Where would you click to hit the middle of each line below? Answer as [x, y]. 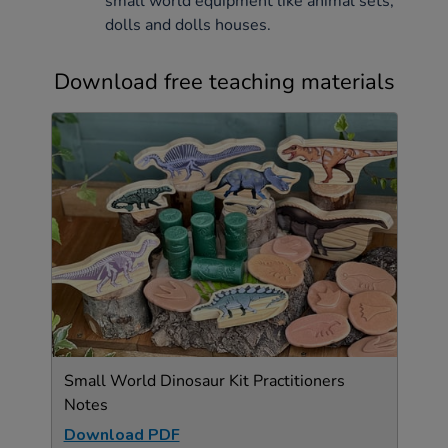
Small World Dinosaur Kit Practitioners [204, 381]
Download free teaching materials [224, 82]
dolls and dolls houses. [188, 25]
